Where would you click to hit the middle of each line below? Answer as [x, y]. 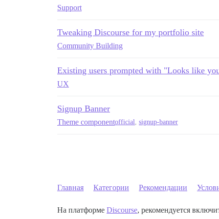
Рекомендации [163, 187]
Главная [70, 187]
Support [69, 7]
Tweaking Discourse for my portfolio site [131, 32]
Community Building [90, 45]
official [125, 122]
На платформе [82, 210]
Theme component [86, 122]
